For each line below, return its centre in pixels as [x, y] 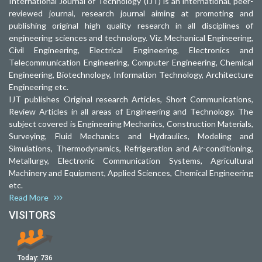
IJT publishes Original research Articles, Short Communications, [131, 99]
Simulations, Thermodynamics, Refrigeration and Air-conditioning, [131, 149]
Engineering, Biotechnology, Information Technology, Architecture [131, 75]
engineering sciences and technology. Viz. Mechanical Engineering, [131, 38]
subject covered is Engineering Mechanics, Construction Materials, [131, 124]
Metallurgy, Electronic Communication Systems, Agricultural [131, 161]
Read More [31, 198]
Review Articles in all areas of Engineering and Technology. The [131, 112]
